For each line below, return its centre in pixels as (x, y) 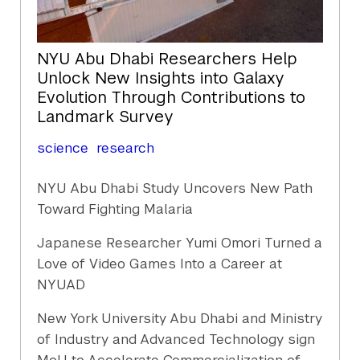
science (63, 148)
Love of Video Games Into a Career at (160, 264)
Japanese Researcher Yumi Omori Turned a (180, 243)
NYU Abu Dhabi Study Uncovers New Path (175, 188)
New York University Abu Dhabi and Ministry (180, 319)
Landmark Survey (105, 117)
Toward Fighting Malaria (115, 209)
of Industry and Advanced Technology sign (176, 340)
